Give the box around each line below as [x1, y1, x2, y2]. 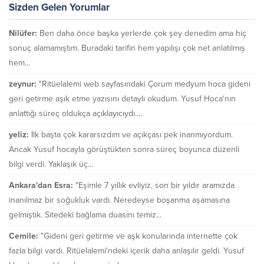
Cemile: [9, 231, 38, 242]
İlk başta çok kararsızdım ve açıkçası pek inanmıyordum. [31, 130, 233, 140]
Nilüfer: [9, 28, 37, 39]
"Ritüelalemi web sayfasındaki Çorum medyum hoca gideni [39, 79, 250, 90]
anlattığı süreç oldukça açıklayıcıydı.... [9, 108, 142, 119]
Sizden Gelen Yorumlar [9, 1, 110, 14]
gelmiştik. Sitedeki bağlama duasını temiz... [9, 210, 161, 220]
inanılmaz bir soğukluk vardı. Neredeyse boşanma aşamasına [9, 195, 230, 206]
